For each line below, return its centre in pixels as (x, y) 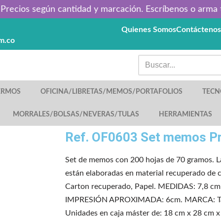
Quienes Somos (149, 30)
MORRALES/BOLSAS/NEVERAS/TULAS (76, 114)
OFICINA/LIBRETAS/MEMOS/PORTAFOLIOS (111, 92)
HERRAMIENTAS (185, 114)
